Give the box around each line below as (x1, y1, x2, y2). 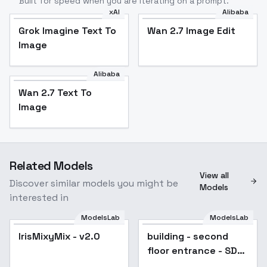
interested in (10, 191, 69, 204)
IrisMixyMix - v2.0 (18, 230, 100, 243)
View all (200, 170, 229, 181)
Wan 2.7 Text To (18, 86, 92, 99)
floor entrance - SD (147, 244, 237, 257)
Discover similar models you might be (10, 177, 178, 190)
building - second (147, 230, 228, 243)
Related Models (10, 158, 93, 173)
